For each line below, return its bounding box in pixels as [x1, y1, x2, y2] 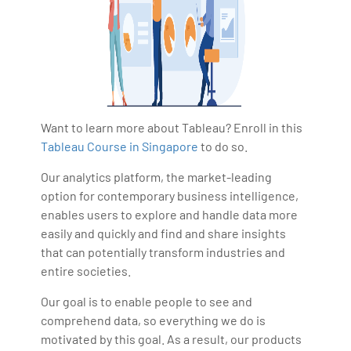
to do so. [198, 138, 248, 154]
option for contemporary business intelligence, [41, 187, 299, 203]
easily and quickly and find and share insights [41, 225, 287, 241]
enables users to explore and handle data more [41, 206, 299, 222]
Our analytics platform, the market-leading [41, 168, 273, 184]
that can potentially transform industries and [41, 244, 286, 259]
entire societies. [41, 262, 132, 278]
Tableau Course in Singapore [41, 138, 199, 154]
